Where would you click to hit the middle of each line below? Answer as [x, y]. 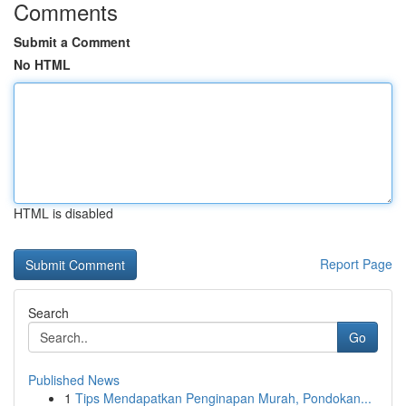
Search [48, 313]
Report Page [356, 264]
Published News [74, 380]
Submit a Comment [72, 42]
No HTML [42, 64]
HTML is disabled [63, 213]
